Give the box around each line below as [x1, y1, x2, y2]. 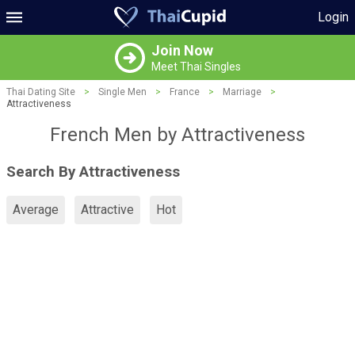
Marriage [223, 86, 261, 97]
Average [13, 202, 59, 218]
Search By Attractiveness [6, 162, 180, 181]
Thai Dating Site [6, 86, 75, 97]
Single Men [98, 86, 147, 97]
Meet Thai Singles [151, 60, 241, 73]
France [170, 86, 200, 97]
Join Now [151, 42, 213, 59]
